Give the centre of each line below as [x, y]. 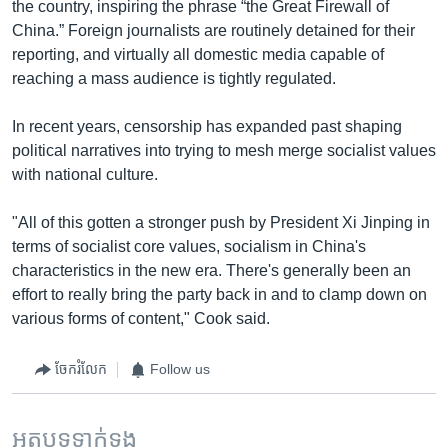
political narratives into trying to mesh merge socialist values [224, 150]
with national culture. [85, 174]
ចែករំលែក [81, 369]
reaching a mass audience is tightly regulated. [174, 78]
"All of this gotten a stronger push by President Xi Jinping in [221, 222]
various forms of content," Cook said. [141, 318]
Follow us [180, 369]
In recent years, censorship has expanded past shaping [207, 126]
